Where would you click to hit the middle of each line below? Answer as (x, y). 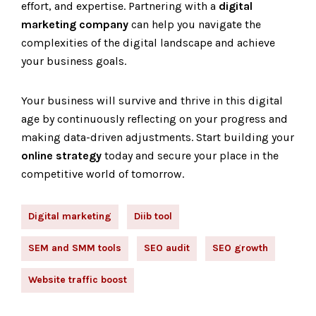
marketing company (75, 24)
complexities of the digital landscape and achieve (148, 43)
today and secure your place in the (190, 156)
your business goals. (74, 61)
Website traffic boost (78, 280)
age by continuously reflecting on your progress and (154, 119)
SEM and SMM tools (75, 248)
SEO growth (240, 248)
